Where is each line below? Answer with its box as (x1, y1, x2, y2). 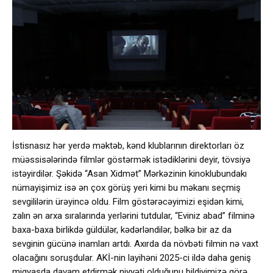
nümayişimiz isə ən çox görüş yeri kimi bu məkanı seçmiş (12, 182, 241, 193)
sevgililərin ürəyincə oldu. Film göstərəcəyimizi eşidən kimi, (12, 196, 244, 207)
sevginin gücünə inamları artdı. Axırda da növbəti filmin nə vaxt (12, 238, 258, 249)
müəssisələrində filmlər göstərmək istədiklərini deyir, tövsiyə (12, 154, 250, 165)
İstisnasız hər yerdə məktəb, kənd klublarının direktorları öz (12, 140, 244, 151)
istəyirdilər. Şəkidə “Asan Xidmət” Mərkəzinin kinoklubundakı (12, 168, 247, 179)
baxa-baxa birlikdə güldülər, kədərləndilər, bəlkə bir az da (12, 224, 232, 235)
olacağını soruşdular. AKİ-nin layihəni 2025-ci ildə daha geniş (12, 252, 251, 263)
